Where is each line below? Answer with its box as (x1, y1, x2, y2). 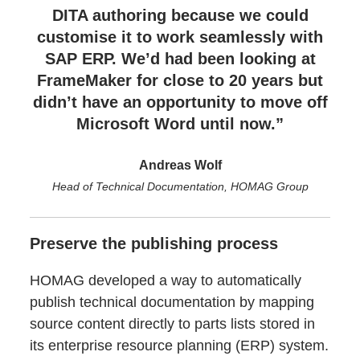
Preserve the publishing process (30, 234, 279, 252)
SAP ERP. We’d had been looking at (44, 49, 316, 67)
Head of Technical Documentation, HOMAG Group (51, 179, 309, 193)
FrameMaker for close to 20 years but (37, 71, 323, 89)
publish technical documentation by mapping (30, 293, 315, 310)
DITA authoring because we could (51, 6, 309, 24)
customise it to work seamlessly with (37, 27, 323, 46)
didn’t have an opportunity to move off (32, 92, 328, 111)
